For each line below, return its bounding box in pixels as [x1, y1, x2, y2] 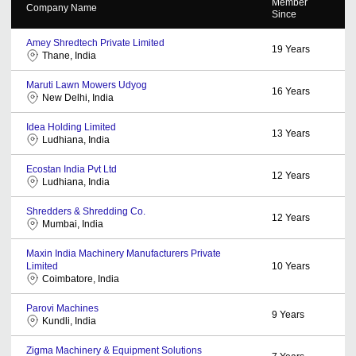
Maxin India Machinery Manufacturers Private [26, 247, 221, 259]
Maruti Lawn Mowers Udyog [26, 79, 147, 91]
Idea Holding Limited [26, 121, 116, 133]
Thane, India [42, 49, 96, 61]
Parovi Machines [26, 302, 99, 314]
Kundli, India [42, 315, 96, 327]
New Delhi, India [42, 91, 114, 103]
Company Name [26, 2, 97, 14]
